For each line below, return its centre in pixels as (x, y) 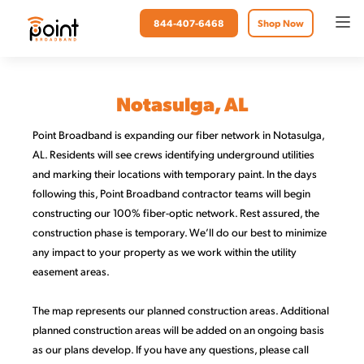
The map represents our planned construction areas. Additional (181, 310)
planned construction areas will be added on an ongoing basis (178, 329)
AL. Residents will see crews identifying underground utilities (173, 154)
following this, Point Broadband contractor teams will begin (171, 193)
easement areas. (71, 271)
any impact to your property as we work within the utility (165, 251)
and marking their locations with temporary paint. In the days (175, 173)
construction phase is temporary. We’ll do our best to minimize (180, 232)
